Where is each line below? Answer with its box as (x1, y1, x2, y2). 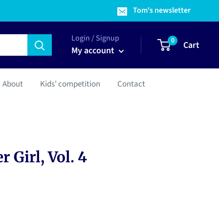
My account (71, 44, 116, 57)
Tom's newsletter (133, 5, 191, 16)
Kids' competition (40, 78, 100, 90)
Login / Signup (71, 33, 119, 44)
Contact (117, 78, 145, 90)
